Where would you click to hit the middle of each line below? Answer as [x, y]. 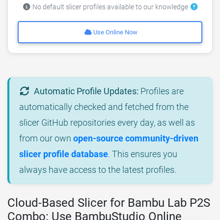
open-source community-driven [136, 138]
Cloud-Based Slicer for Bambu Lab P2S [109, 203]
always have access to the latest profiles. [98, 170]
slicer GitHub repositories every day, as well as [107, 123]
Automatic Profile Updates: [86, 91]
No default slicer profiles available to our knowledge [110, 7]
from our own [46, 138]
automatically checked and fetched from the [104, 107]
